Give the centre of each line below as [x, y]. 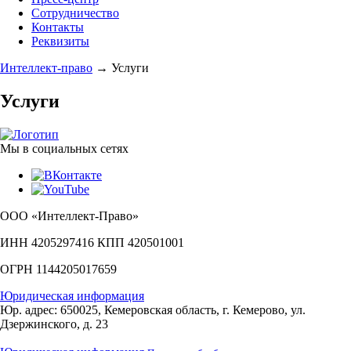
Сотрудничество [75, 13]
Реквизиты [60, 41]
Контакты [58, 27]
